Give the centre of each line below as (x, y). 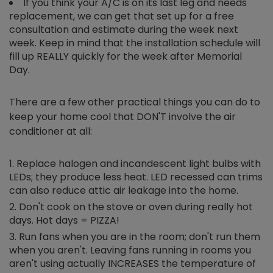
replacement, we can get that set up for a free (122, 16)
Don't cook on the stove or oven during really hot (136, 207)
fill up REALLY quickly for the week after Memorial (126, 56)
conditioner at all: (51, 131)
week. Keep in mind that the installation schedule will (135, 43)
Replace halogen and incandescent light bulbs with (139, 164)
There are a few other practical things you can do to (135, 102)
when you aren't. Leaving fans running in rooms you (130, 250)
